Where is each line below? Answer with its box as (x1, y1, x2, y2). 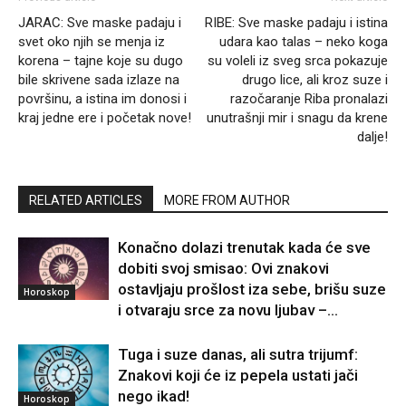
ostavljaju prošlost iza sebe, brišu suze (118, 280, 386, 299)
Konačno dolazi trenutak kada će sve (118, 238, 371, 257)
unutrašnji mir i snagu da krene (207, 110, 388, 127)
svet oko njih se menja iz (18, 34, 165, 51)
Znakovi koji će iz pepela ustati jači (118, 366, 358, 385)
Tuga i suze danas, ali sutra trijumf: (118, 345, 358, 364)
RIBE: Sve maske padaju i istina (205, 14, 388, 32)
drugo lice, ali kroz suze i (242, 72, 388, 89)
